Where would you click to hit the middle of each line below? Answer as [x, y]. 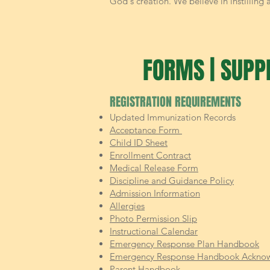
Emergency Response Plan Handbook [184, 244]
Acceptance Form [146, 130]
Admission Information [155, 193]
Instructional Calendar [154, 231]
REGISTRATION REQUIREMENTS [175, 102]
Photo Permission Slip [153, 218]
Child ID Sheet [139, 143]
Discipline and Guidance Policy [172, 181]
